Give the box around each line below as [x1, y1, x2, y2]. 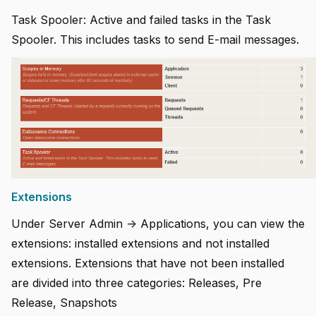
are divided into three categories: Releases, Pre [11, 275, 262, 290]
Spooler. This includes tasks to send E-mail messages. [11, 32, 299, 47]
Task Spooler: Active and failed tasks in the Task [11, 12, 271, 27]
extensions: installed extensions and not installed [11, 236, 269, 250]
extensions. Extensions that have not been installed [11, 255, 284, 270]
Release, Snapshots [11, 295, 117, 310]
